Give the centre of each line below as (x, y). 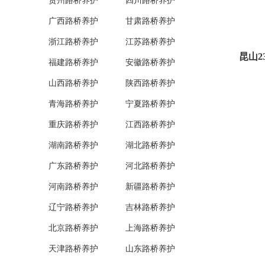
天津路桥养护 (73, 249)
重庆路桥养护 (73, 125)
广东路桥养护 (73, 166)
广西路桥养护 (73, 21)
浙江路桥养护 (73, 42)
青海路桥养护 (73, 104)
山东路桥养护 (150, 249)
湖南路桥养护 (73, 145)
